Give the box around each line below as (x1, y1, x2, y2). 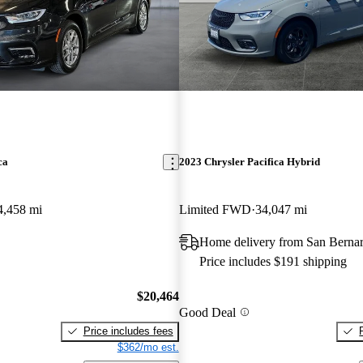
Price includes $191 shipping (199, 254, 347, 269)
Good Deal (178, 305, 236, 319)
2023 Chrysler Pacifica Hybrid (178, 156, 320, 169)
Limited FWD (178, 203, 251, 217)
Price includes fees (83, 324, 173, 337)
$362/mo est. (117, 340, 179, 353)
